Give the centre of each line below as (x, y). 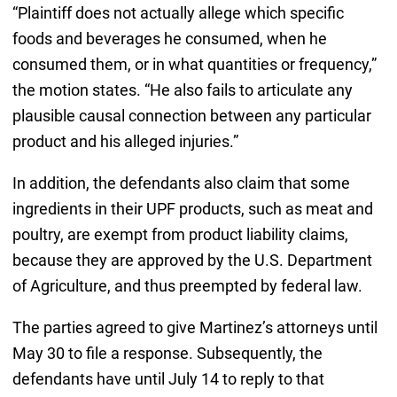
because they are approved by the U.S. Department (192, 260)
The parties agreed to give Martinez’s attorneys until (195, 327)
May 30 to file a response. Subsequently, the (167, 353)
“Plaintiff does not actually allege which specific (178, 12)
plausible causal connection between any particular (191, 115)
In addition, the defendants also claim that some (181, 183)
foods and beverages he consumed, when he (169, 38)
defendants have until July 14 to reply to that (168, 378)
